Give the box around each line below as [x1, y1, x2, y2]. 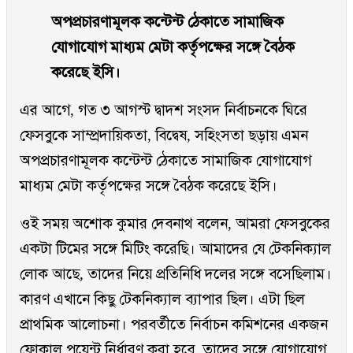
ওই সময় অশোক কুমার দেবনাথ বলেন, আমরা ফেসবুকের [20, 215, 330, 232]
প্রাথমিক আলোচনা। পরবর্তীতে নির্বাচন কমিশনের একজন [20, 316, 328, 333]
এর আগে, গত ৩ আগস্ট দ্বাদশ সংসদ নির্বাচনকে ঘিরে [20, 102, 307, 119]
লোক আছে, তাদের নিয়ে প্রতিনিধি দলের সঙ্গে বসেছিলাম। [20, 266, 332, 283]
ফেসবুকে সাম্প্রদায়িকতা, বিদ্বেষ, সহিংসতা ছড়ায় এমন [20, 127, 308, 144]
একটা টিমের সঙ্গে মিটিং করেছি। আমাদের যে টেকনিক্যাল [20, 240, 331, 258]
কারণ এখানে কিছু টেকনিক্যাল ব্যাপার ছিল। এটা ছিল [20, 291, 305, 308]
